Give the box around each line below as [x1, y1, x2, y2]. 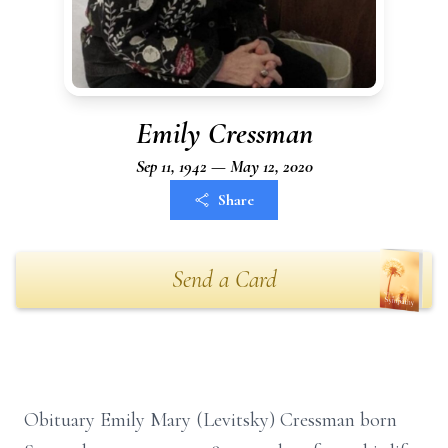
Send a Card [171, 265, 277, 294]
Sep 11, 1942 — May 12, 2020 [135, 155, 313, 177]
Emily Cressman [135, 115, 313, 152]
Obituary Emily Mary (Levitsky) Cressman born [24, 408, 397, 432]
